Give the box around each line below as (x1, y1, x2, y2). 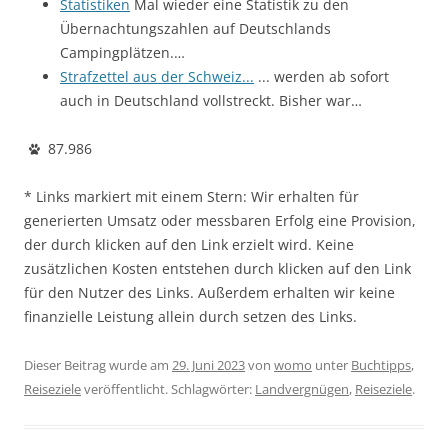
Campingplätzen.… (60, 43, 185, 63)
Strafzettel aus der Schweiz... (60, 67, 254, 87)
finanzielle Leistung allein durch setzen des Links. (24, 307, 357, 327)
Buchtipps (351, 356, 411, 375)
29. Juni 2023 (172, 356, 245, 375)
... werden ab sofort (254, 67, 389, 87)
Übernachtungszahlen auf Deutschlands (60, 19, 331, 39)
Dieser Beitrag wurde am (24, 356, 172, 375)
